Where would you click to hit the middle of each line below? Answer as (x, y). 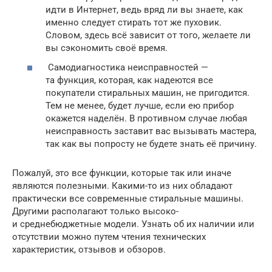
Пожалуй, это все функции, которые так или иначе (122, 173)
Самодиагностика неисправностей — (127, 67)
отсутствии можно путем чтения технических (109, 236)
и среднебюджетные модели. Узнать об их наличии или (133, 224)
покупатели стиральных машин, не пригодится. (148, 93)
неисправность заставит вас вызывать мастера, (151, 131)
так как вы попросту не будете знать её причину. (151, 144)
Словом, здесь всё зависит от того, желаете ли (148, 35)
